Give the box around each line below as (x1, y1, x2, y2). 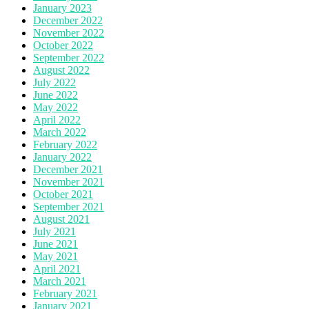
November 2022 (33, 26, 104, 39)
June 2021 (33, 237, 78, 250)
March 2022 (33, 126, 86, 138)
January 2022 (33, 150, 92, 163)
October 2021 (33, 188, 93, 200)
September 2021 (33, 200, 104, 212)
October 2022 (33, 39, 93, 51)
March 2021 (33, 275, 86, 287)
